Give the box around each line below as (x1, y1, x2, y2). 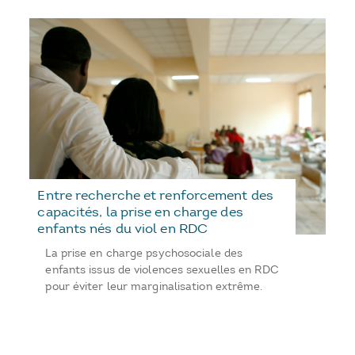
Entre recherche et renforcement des (37, 186, 273, 203)
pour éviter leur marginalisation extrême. (45, 279, 263, 293)
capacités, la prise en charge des (37, 203, 243, 219)
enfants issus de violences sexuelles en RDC (45, 262, 279, 277)
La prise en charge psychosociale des (45, 246, 243, 260)
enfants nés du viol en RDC (37, 219, 208, 236)
